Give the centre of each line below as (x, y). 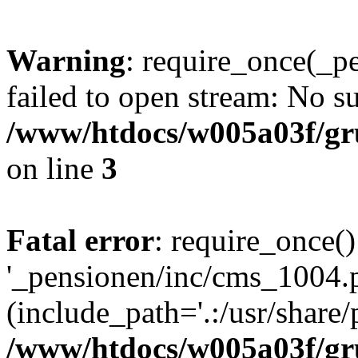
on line (54, 168)
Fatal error (80, 240)
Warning (66, 60)
